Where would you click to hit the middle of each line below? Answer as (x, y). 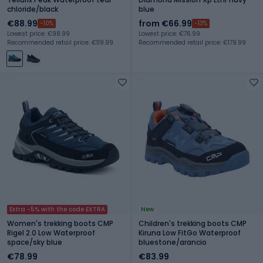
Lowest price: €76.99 (169, 33)
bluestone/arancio (173, 242)
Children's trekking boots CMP (193, 223)
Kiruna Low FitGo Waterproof (190, 232)
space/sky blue (35, 242)
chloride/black (33, 9)
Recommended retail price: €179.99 (192, 42)
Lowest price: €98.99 (38, 33)
